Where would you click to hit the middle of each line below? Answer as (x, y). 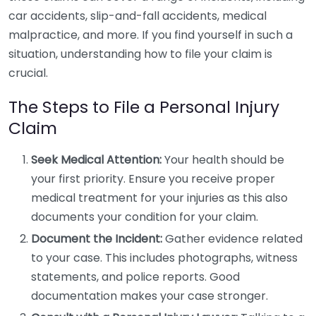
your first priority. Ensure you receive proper (153, 179)
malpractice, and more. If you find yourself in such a (151, 35)
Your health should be (223, 160)
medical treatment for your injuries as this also (159, 198)
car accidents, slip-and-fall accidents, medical (138, 16)
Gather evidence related (232, 239)
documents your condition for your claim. (145, 217)
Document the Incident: (97, 239)
